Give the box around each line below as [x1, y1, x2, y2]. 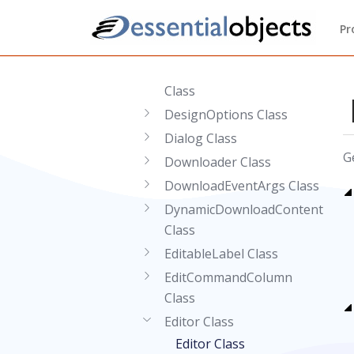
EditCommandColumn [164, 269, 292, 286]
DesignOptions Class [164, 106, 288, 123]
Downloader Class [164, 153, 271, 171]
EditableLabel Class [164, 245, 278, 262]
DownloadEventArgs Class [164, 177, 319, 194]
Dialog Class [164, 130, 237, 147]
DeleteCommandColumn [164, 62, 309, 79]
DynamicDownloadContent [164, 201, 323, 218]
